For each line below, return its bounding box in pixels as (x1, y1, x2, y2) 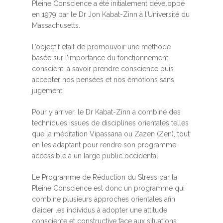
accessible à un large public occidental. (32, 152, 162, 160)
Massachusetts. (32, 21, 82, 30)
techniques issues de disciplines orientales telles (32, 119, 189, 127)
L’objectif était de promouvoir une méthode (32, 43, 171, 51)
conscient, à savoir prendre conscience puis (32, 65, 174, 73)
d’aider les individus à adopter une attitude (32, 206, 167, 215)
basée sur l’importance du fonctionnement (32, 54, 168, 62)
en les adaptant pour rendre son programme (32, 141, 176, 149)
